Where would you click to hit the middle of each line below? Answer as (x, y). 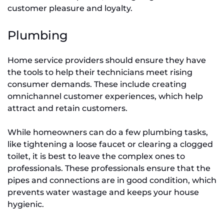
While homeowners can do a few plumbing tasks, (108, 132)
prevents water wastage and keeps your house (103, 192)
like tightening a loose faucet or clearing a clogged (110, 144)
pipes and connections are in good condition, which (112, 180)
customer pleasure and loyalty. (70, 8)
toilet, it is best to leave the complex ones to (96, 156)
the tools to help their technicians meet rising (100, 72)
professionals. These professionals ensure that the (109, 168)
